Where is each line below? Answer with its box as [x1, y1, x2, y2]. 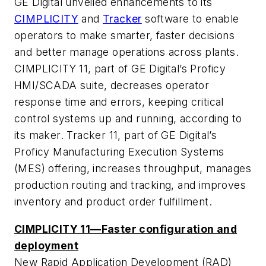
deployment [14, 239, 79, 252]
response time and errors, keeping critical [14, 96, 224, 109]
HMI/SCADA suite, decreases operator [14, 79, 209, 92]
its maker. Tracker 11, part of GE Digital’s [14, 129, 217, 142]
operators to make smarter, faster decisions [14, 29, 235, 42]
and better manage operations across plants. [14, 46, 239, 59]
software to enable [141, 12, 239, 26]
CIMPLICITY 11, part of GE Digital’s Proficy [14, 62, 226, 75]
